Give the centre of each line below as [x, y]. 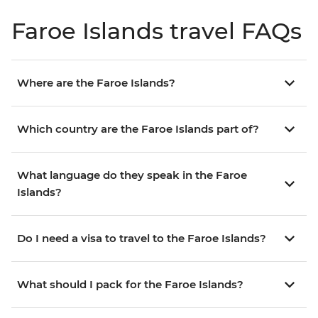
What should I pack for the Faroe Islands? [130, 284]
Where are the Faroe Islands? [96, 82]
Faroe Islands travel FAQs [157, 31]
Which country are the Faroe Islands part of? [138, 128]
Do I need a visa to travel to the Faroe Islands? [142, 238]
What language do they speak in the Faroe [132, 175]
